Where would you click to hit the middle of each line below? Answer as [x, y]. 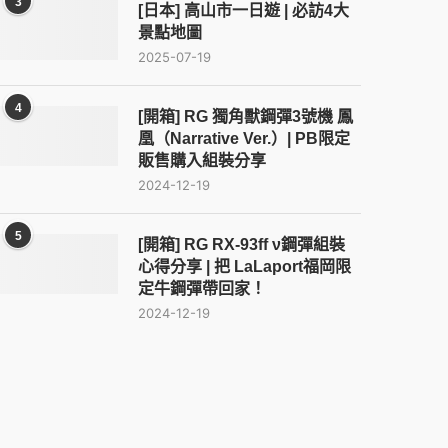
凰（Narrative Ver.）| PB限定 [244, 138]
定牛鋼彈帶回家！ [202, 288]
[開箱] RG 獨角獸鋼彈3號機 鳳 [246, 116]
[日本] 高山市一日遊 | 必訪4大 [244, 10]
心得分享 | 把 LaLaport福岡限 [245, 266]
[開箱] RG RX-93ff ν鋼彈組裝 [242, 244]
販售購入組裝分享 [202, 160]
